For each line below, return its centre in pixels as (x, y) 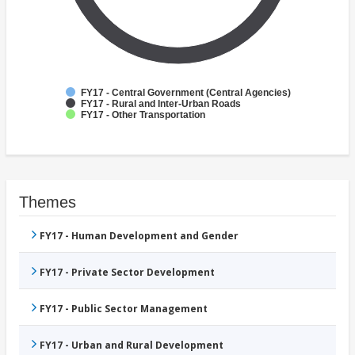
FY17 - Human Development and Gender (139, 236)
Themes (48, 202)
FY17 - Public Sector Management (124, 309)
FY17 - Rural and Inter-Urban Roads (161, 104)
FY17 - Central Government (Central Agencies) (186, 93)
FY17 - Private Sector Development (127, 273)
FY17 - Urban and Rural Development (132, 345)
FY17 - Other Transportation (143, 115)
